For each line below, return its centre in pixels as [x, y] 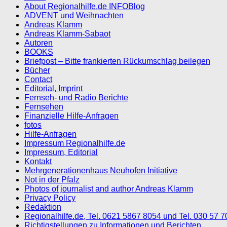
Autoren [39, 43]
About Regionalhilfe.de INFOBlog [85, 6]
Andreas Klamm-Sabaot [67, 34]
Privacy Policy [50, 198]
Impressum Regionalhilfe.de [75, 143]
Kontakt [38, 161]
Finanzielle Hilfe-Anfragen [71, 116]
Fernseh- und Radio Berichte [76, 98]
